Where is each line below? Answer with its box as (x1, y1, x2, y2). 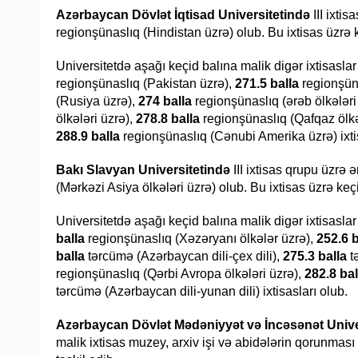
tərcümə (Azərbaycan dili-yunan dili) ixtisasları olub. (56, 284, 348, 299)
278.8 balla (133, 112, 203, 126)
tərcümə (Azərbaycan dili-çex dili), (85, 249, 283, 264)
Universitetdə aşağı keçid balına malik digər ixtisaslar (56, 59, 356, 74)
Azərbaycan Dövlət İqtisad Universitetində (56, 8, 310, 22)
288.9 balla (56, 129, 123, 144)
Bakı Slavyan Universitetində (56, 163, 230, 177)
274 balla (138, 94, 195, 109)
